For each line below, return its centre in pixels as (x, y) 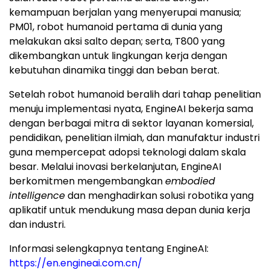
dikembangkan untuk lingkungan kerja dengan (118, 56)
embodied (190, 181)
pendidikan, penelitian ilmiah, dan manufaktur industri (134, 138)
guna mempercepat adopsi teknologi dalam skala (127, 152)
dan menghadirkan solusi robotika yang (159, 196)
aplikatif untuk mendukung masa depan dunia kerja (130, 210)
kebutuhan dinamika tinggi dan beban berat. (114, 70)
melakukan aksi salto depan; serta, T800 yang (117, 41)
